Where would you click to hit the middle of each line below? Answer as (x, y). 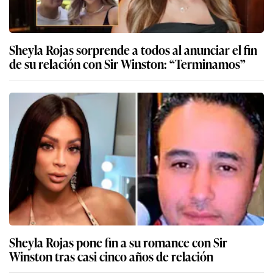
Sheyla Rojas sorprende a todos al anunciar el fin (133, 50)
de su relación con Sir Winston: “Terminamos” (127, 64)
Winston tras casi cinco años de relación (111, 256)
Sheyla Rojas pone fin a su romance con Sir (118, 242)
